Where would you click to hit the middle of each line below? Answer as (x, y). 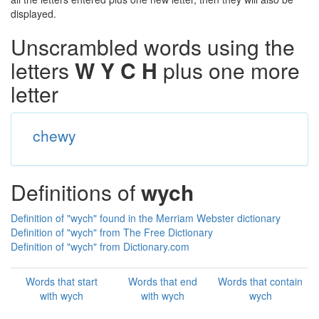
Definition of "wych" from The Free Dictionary (112, 232)
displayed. (33, 14)
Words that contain (260, 281)
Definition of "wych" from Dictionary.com (100, 246)
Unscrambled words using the (153, 47)
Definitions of (76, 192)
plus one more (229, 70)
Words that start (62, 281)
